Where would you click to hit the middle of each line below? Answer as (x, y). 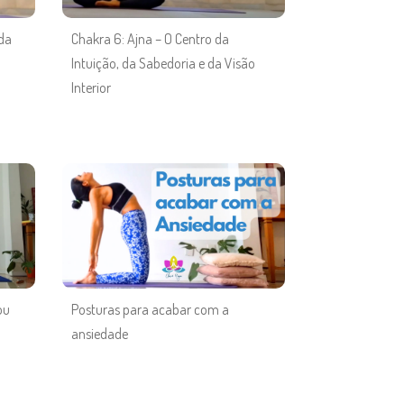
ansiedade (99, 334)
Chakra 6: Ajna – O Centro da (150, 38)
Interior (91, 87)
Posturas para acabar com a (150, 310)
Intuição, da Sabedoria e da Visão (163, 63)
